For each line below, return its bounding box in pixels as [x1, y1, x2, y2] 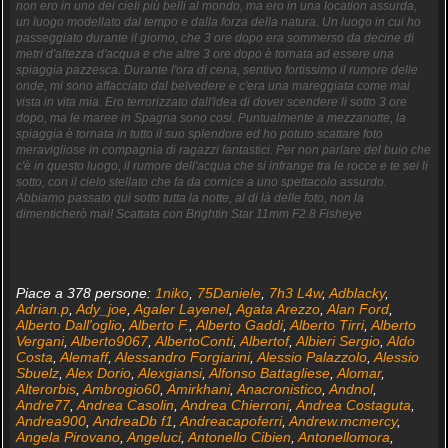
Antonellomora [297, 428, 390, 445]
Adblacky [328, 284, 385, 301]
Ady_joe [75, 300, 127, 317]
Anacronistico [236, 380, 322, 397]
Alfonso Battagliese [208, 364, 330, 381]
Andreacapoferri [179, 412, 282, 429]
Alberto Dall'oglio [15, 316, 122, 333]
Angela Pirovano [15, 428, 120, 445]
